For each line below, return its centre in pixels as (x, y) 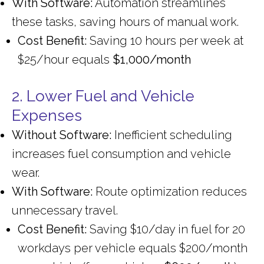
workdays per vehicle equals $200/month (133, 248)
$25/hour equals (65, 60)
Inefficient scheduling (172, 135)
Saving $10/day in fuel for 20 (166, 230)
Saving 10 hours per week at (165, 41)
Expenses (47, 116)
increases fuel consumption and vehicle (121, 154)
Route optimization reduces (170, 192)
